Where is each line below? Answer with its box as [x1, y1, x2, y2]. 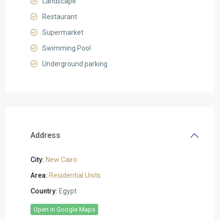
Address [30, 131, 60, 140]
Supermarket [42, 28, 83, 36]
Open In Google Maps [33, 206, 95, 213]
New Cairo [46, 156, 77, 164]
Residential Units [49, 171, 101, 179]
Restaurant [42, 13, 77, 21]
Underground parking [42, 60, 108, 68]
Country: [30, 187, 57, 195]
